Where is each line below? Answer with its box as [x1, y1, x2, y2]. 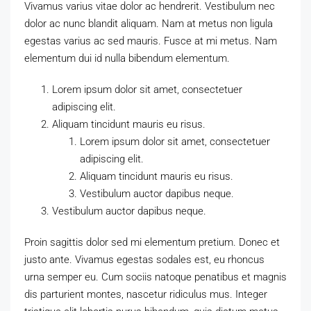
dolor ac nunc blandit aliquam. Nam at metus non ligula [24, 17, 273, 31]
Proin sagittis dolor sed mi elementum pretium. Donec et [24, 236, 280, 249]
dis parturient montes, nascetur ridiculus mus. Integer [24, 288, 267, 301]
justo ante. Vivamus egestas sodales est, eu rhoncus [24, 253, 264, 267]
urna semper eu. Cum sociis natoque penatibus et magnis [24, 271, 287, 284]
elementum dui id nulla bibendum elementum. [24, 52, 230, 65]
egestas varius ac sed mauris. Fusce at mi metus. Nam [24, 35, 277, 48]
